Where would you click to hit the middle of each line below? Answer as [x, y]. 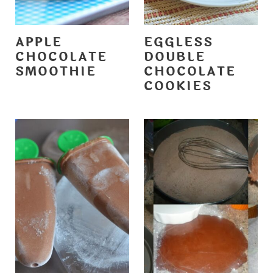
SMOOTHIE [55, 72]
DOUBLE [175, 57]
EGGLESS [179, 43]
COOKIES [178, 87]
